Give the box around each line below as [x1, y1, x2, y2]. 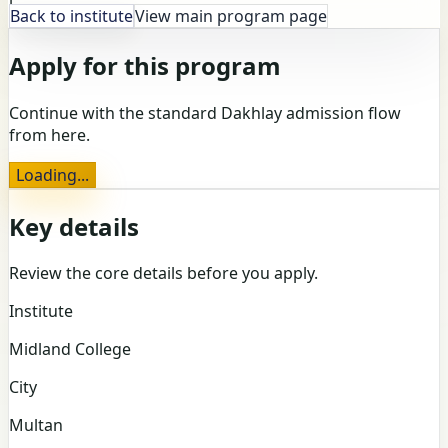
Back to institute [10, 4, 133, 27]
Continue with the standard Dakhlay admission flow [9, 101, 401, 124]
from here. [9, 123, 90, 146]
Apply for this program [9, 48, 281, 82]
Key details [9, 209, 139, 243]
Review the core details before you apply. [9, 262, 318, 285]
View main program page [135, 4, 327, 27]
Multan [9, 414, 63, 437]
